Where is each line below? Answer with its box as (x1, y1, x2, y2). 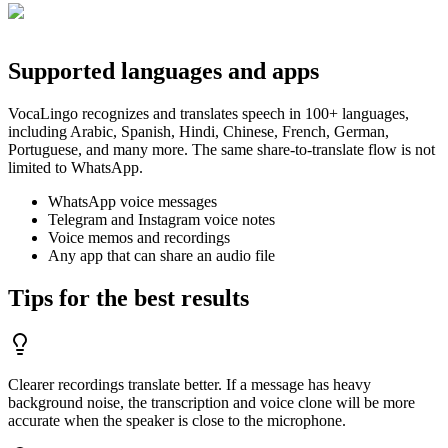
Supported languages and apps (8, 58, 319, 85)
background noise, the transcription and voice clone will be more (8, 394, 415, 412)
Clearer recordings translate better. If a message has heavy (8, 376, 371, 394)
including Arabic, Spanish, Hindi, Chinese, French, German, (8, 123, 389, 141)
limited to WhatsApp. (8, 159, 143, 177)
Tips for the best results (8, 285, 249, 312)
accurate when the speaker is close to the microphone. (8, 412, 346, 430)
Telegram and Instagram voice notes (48, 211, 275, 229)
